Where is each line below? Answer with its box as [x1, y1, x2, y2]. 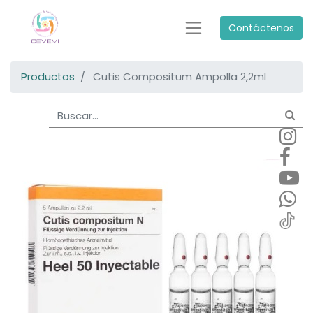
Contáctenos [228, 20, 294, 35]
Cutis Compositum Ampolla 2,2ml [93, 69, 266, 85]
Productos [21, 69, 75, 85]
